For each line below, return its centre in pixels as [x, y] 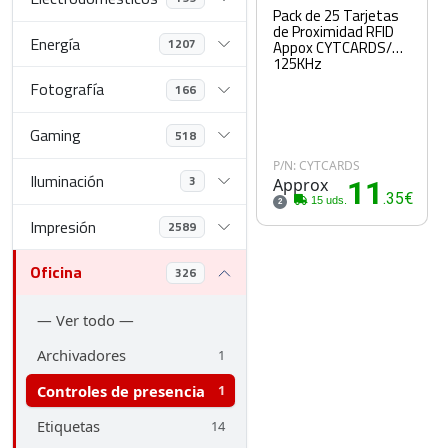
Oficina [56, 272]
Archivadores [81, 355]
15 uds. [328, 200]
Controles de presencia [120, 390]
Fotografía [67, 89]
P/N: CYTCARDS [316, 165]
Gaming [56, 135]
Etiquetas [68, 426]
